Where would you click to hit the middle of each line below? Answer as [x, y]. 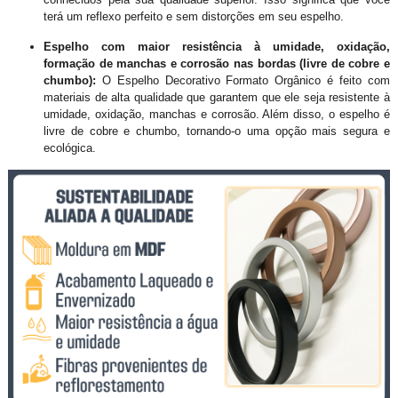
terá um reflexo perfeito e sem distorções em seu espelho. [193, 17]
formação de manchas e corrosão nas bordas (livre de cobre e [217, 64]
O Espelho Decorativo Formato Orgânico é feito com [246, 81]
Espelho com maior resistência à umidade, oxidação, [217, 47]
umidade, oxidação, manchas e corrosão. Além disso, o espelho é [217, 115]
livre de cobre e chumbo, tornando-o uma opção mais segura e [217, 131]
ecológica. [69, 148]
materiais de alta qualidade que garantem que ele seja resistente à [217, 98]
